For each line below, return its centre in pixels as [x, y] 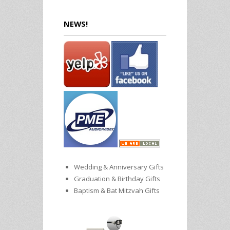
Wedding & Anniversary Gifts [119, 167]
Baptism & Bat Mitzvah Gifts [117, 190]
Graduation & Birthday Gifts [117, 178]
